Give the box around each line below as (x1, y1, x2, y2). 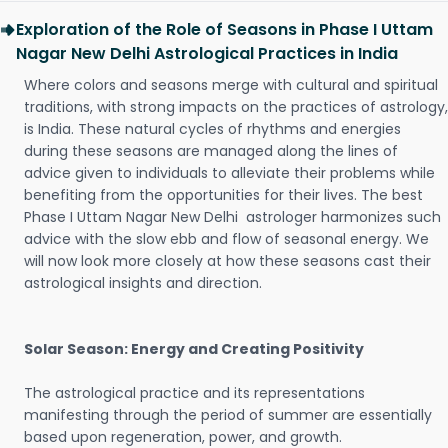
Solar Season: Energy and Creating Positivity (24, 339, 364, 359)
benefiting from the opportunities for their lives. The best (24, 185, 427, 205)
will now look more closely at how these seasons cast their (24, 251, 431, 271)
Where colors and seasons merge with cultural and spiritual (24, 75, 438, 95)
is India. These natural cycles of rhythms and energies (24, 119, 401, 139)
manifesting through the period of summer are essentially (24, 405, 432, 425)
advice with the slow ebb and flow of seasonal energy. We (24, 229, 429, 249)
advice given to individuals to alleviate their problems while (24, 163, 435, 183)
